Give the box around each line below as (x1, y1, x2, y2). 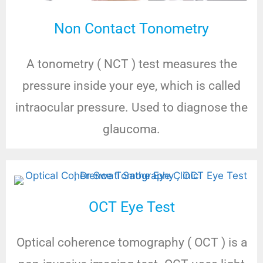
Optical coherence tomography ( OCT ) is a (16, 235, 247, 250)
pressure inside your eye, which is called (22, 79, 241, 93)
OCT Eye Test (88, 198, 175, 216)
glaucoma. (103, 122, 160, 137)
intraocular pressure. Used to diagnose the (15, 100, 248, 115)
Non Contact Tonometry (54, 20, 209, 38)
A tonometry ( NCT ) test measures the (26, 57, 237, 72)
